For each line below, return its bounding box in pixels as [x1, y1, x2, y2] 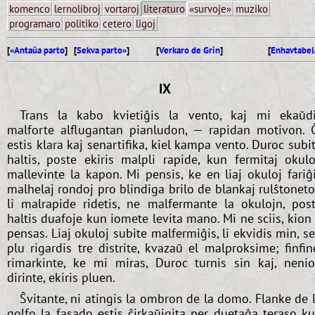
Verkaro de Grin [159, 44, 220, 56]
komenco [9, 2, 50, 15]
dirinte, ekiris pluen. [7, 269, 115, 286]
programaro [9, 17, 60, 30]
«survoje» [189, 2, 231, 15]
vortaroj [105, 2, 139, 15]
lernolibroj [54, 2, 101, 15]
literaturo [143, 2, 185, 15]
